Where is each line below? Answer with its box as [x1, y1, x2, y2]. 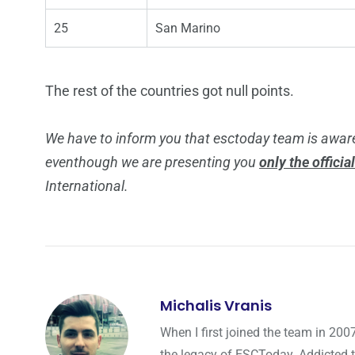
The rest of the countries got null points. [45, 82, 294, 100]
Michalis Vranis [160, 296, 272, 316]
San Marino [155, 21, 220, 36]
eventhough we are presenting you [45, 154, 259, 171]
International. [45, 177, 128, 195]
